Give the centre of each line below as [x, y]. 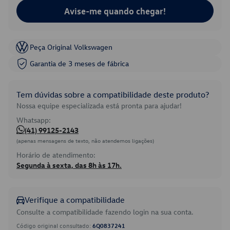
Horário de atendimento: [56, 155]
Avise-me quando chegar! [115, 11]
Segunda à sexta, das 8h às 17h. [69, 165]
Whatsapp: [34, 120]
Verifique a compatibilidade [75, 200]
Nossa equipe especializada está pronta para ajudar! [99, 106]
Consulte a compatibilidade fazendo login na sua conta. [105, 212]
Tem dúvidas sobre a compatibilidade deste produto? [113, 94]
